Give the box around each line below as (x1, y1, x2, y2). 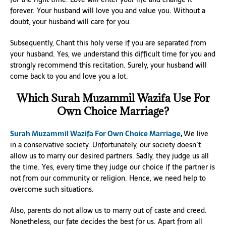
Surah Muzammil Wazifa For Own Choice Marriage (10, 128, 181, 139)
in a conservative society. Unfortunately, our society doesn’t (10, 139, 201, 150)
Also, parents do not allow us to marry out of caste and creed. (10, 204, 207, 216)
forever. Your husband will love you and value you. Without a (10, 5, 205, 16)
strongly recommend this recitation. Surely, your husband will (10, 59, 207, 71)
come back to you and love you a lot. (10, 70, 128, 82)
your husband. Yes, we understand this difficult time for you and (10, 48, 215, 60)
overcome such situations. (10, 183, 94, 195)
